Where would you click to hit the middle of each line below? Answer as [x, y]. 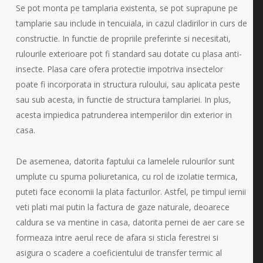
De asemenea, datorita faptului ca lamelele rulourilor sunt [125, 161]
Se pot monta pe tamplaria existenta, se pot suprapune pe [127, 8]
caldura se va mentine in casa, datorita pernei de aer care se [130, 222]
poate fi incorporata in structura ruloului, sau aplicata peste [128, 84]
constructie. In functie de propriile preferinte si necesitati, [123, 38]
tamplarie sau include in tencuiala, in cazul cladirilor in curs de [131, 23]
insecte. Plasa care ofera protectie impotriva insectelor [119, 69]
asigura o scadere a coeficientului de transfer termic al [119, 252]
